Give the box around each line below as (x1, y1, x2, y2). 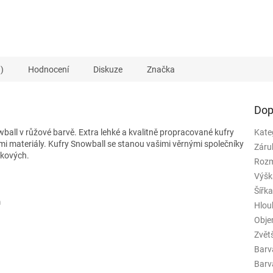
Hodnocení (28, 64, 69, 74)
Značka (147, 64, 175, 74)
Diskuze (93, 64, 122, 74)
